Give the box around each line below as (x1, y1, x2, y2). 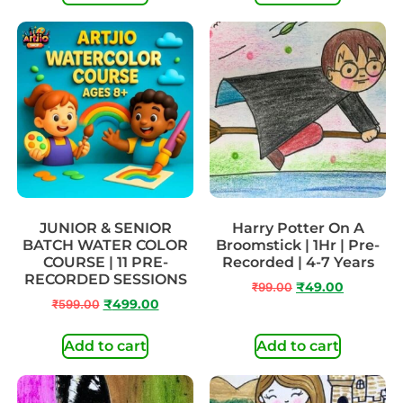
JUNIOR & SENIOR (39, 219, 172, 237)
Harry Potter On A (231, 219, 364, 237)
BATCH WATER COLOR (22, 237, 188, 255)
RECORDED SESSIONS (23, 271, 187, 289)
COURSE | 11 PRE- (42, 254, 168, 272)
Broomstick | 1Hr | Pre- (216, 237, 380, 255)
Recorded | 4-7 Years (221, 254, 374, 272)
